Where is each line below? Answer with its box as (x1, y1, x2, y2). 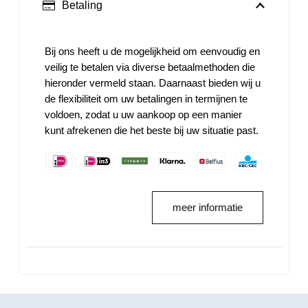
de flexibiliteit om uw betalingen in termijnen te (45, 93, 247, 105)
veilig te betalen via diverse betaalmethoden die (45, 61, 255, 74)
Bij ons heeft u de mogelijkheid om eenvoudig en (45, 45, 260, 58)
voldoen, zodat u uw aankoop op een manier (45, 109, 242, 121)
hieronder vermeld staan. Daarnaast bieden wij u (45, 77, 261, 89)
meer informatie (173, 201, 243, 214)
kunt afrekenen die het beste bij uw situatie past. (45, 124, 261, 137)
